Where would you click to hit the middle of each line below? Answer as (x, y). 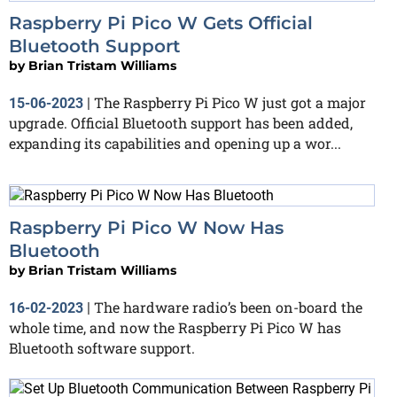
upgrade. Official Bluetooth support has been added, (181, 122)
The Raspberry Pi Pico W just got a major (230, 102)
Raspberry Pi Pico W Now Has (146, 227)
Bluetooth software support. (102, 347)
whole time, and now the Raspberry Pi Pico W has (175, 327)
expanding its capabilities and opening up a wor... (175, 143)
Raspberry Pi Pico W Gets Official (161, 23)
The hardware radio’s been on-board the (228, 307)
